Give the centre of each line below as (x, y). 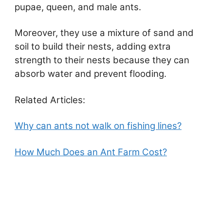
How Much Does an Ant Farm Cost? (91, 152)
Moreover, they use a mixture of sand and (104, 33)
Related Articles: (50, 100)
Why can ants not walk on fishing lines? (98, 126)
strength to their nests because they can (102, 60)
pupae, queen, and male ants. (78, 7)
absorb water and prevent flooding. (91, 74)
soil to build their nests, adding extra (93, 47)
